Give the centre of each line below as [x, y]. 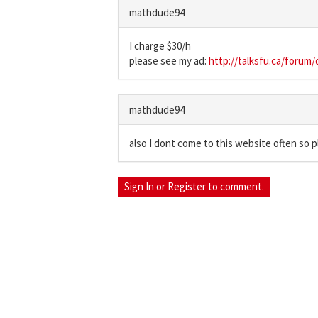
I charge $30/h [160, 46]
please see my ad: [169, 61]
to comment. [235, 186]
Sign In [139, 186]
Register [187, 186]
